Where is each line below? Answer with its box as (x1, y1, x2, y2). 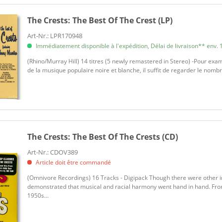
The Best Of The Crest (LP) (72, 15, 173, 26)
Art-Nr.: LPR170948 (27, 31, 83, 41)
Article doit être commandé (34, 158, 111, 166)
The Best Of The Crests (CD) (72, 131, 178, 142)
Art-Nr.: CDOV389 (27, 147, 78, 157)
